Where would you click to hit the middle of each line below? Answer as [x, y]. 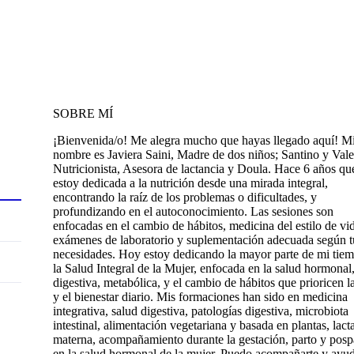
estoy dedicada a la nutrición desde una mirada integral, [190, 183]
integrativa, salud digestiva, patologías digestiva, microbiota [201, 311]
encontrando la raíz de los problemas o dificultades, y [185, 197]
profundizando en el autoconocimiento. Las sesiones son [193, 211]
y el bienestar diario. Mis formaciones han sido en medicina [200, 296]
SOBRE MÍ [83, 113]
